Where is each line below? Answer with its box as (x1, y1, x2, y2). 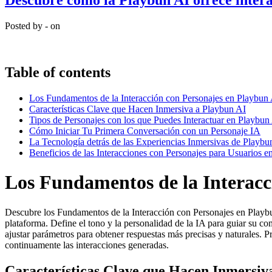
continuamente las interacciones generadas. (5, 239, 169, 250)
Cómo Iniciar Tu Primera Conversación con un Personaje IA (29, 125, 260, 136)
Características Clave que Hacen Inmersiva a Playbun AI (29, 103, 246, 114)
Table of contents (5, 64, 110, 80)
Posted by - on (5, 21, 60, 32)
